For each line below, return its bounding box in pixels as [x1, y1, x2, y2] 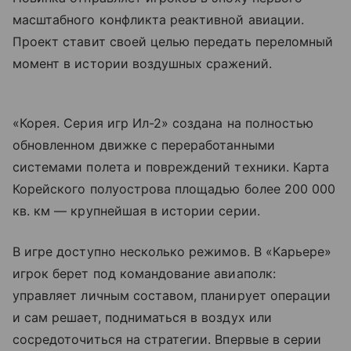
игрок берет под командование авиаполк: [13, 265, 276, 281]
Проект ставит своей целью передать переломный [13, 33, 334, 49]
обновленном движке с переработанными [13, 136, 275, 153]
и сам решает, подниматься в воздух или [13, 309, 272, 325]
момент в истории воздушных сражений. [13, 55, 272, 71]
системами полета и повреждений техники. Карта [13, 158, 330, 175]
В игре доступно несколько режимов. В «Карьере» [13, 243, 332, 259]
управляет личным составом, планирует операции [13, 287, 331, 303]
